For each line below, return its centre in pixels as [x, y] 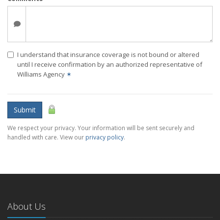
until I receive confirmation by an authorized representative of [110, 64]
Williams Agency [42, 74]
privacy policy [105, 137]
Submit [25, 110]
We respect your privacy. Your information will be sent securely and [101, 128]
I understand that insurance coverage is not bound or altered [108, 54]
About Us [27, 206]
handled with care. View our [46, 137]
